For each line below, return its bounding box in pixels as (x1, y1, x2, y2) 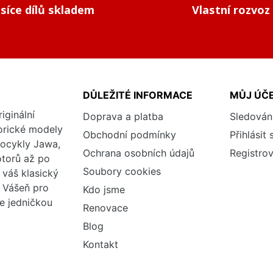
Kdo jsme (82, 183, 125, 196)
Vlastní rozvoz (192, 2, 270, 18)
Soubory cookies (82, 165, 161, 178)
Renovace (82, 202, 128, 214)
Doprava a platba (82, 110, 163, 123)
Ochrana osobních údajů (82, 147, 194, 160)
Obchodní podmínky (82, 129, 176, 141)
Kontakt (82, 238, 118, 251)
